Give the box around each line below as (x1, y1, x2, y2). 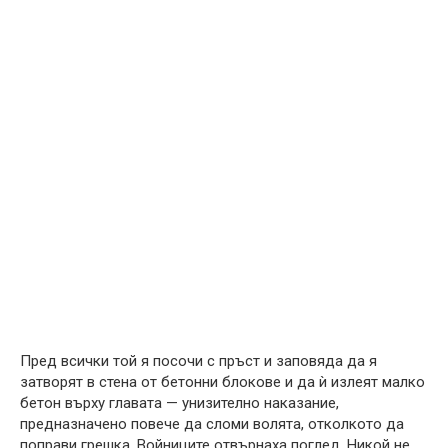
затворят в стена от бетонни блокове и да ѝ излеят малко (20, 373, 425, 392)
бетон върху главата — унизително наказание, (20, 394, 339, 413)
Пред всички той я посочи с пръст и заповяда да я (20, 352, 377, 371)
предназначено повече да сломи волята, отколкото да (20, 415, 404, 434)
